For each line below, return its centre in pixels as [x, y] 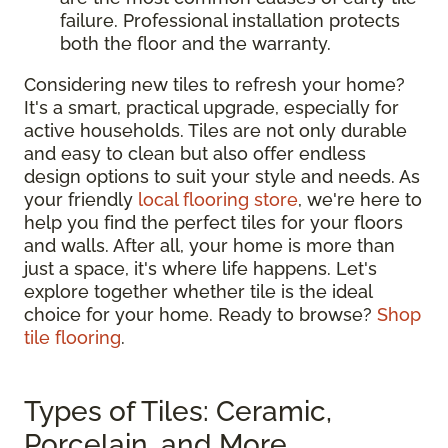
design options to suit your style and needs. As [222, 177]
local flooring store [218, 200]
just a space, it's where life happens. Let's [200, 269]
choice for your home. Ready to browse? [200, 315]
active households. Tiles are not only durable [215, 131]
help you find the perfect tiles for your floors [213, 223]
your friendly [81, 200]
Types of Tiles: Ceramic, [178, 412]
